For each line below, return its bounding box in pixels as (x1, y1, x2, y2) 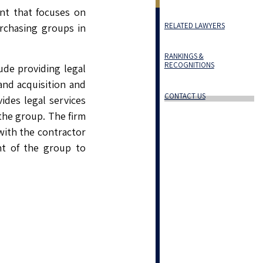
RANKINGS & (164, 51, 204, 61)
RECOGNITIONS (164, 60, 214, 70)
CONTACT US (164, 90, 205, 101)
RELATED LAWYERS (164, 20, 225, 31)
